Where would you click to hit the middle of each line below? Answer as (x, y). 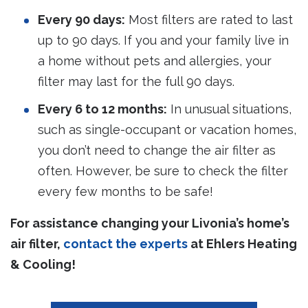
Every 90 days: (81, 20)
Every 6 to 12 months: (102, 109)
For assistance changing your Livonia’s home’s (150, 223)
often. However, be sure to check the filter (163, 171)
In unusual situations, (229, 109)
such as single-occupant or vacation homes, (167, 130)
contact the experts (125, 244)
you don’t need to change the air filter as (157, 151)
